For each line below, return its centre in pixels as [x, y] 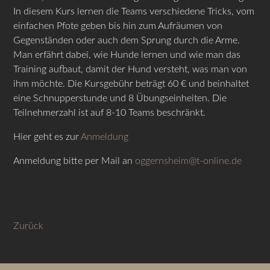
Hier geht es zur [47, 137]
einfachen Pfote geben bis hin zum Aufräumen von [118, 26]
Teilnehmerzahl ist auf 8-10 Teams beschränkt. [110, 112]
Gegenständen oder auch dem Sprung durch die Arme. [127, 40]
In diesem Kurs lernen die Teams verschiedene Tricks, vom [134, 11]
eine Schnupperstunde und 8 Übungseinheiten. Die [120, 98]
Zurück [29, 226]
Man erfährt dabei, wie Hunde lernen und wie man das [127, 55]
